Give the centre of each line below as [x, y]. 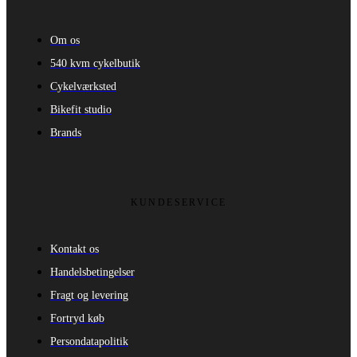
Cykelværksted [83, 86]
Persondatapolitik [89, 341]
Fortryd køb [77, 318]
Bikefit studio [81, 109]
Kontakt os [75, 249]
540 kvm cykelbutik [95, 63]
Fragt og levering [89, 295]
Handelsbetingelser [92, 272]
